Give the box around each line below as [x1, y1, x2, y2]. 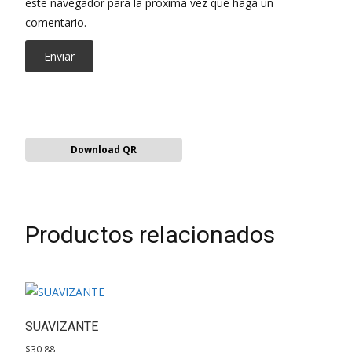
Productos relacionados [25, 220, 275, 248]
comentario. [25, 14, 86, 30]
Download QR [71, 142, 137, 156]
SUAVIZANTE [25, 318, 98, 334]
